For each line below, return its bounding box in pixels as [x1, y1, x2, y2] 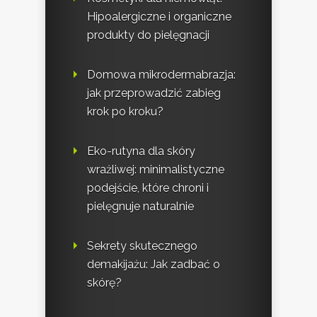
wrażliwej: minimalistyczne [87, 162, 224, 176]
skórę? [87, 275, 122, 289]
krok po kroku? [87, 104, 163, 118]
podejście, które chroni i [87, 180, 209, 195]
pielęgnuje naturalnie [87, 199, 194, 213]
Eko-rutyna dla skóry [87, 144, 195, 158]
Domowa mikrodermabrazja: [87, 67, 236, 81]
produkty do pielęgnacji [87, 28, 209, 42]
